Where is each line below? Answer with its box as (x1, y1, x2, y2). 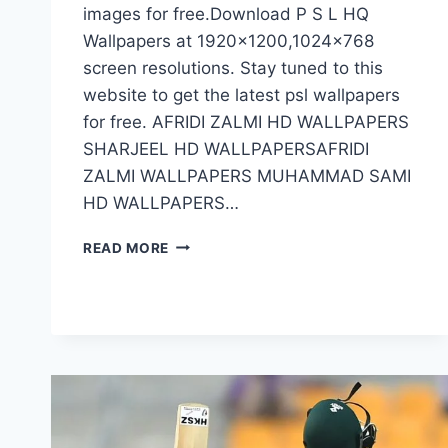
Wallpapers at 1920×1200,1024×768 (83, 30, 374, 51)
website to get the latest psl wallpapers (83, 84, 400, 105)
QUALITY (168, 318, 235, 335)
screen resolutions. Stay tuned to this (83, 57, 383, 78)
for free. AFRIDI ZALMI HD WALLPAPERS (83, 111, 409, 132)
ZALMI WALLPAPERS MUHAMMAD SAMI (83, 165, 411, 186)
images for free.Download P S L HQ (83, 3, 369, 24)
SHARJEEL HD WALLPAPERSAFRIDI (83, 138, 369, 159)
